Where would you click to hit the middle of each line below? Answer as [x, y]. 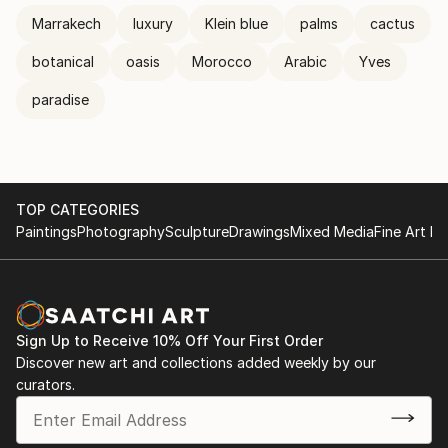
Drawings [259, 231]
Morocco [222, 61]
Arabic [305, 61]
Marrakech [66, 23]
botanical [63, 61]
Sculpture [197, 231]
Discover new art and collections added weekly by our [196, 362]
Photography [121, 231]
